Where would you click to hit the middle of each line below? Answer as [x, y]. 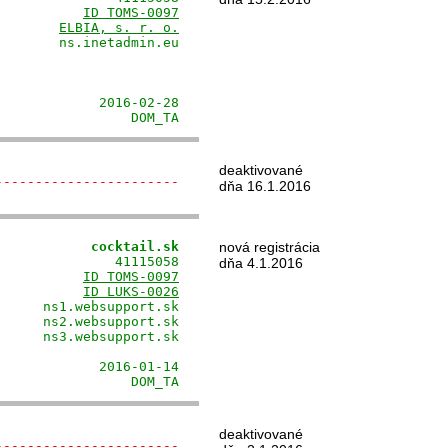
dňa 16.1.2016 [265, 186]
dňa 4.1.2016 [261, 263]
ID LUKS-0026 [131, 291]
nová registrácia [269, 247]
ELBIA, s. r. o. [119, 27]
